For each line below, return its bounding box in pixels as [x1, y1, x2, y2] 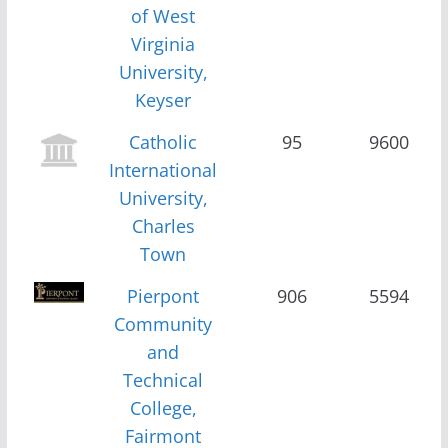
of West [131, 3, 196, 28]
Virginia [131, 31, 196, 56]
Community [114, 311, 213, 336]
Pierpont [127, 283, 200, 308]
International [109, 157, 218, 182]
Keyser [135, 87, 192, 112]
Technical [123, 367, 204, 392]
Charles [131, 213, 195, 238]
